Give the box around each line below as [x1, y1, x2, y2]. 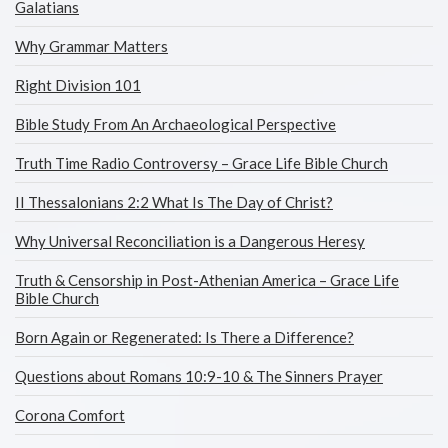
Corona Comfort [15, 406, 125, 424]
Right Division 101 [15, 76, 141, 94]
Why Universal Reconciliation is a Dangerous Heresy [15, 232, 365, 250]
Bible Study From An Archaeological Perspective [15, 115, 336, 133]
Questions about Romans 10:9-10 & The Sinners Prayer [15, 367, 383, 385]
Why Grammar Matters [15, 37, 168, 55]
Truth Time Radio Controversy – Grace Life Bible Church [15, 154, 388, 172]
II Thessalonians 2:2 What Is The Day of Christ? [15, 193, 333, 211]
